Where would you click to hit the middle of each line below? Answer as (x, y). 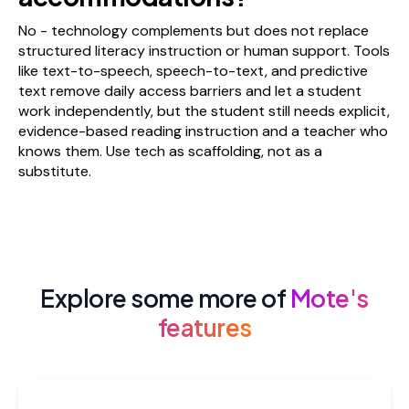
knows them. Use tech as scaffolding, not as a (170, 151)
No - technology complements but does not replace (194, 30)
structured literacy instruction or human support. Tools (204, 50)
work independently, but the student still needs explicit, (204, 110)
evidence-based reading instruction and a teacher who (203, 131)
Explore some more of (165, 298)
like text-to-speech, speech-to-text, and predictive (193, 70)
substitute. (55, 171)
